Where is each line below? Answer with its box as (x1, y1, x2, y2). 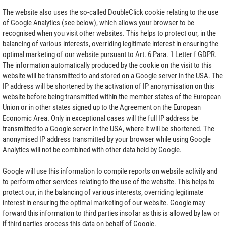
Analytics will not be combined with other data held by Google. (3, 145, 182, 154)
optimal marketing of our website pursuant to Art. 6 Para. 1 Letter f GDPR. (3, 49, 217, 59)
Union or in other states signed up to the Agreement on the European (3, 102, 201, 112)
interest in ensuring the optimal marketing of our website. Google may (3, 198, 205, 207)
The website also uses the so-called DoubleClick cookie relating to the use (3, 7, 218, 17)
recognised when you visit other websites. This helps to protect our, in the (3, 28, 216, 38)
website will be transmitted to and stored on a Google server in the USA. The (3, 71, 223, 80)
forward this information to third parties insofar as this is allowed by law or (3, 208, 220, 218)
